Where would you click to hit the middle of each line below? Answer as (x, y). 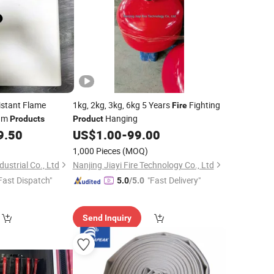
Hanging (120, 118)
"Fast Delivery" (174, 180)
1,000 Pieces (96, 151)
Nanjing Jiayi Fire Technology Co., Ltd (143, 165)
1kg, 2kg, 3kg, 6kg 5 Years (122, 105)
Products (27, 119)
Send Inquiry (107, 218)
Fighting (203, 105)
